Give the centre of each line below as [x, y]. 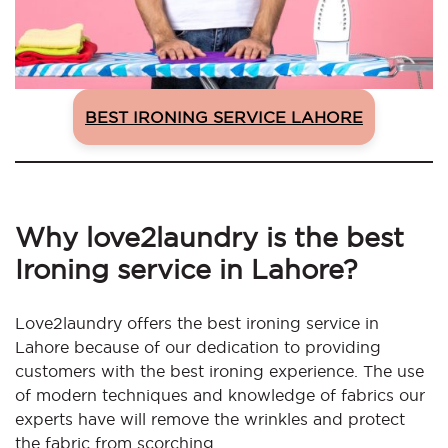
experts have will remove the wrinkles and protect [210, 419]
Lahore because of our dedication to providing [198, 347]
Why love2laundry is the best [209, 237]
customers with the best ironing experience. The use [219, 371]
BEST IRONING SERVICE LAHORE [224, 117]
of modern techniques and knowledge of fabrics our [220, 395]
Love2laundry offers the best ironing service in [197, 323]
